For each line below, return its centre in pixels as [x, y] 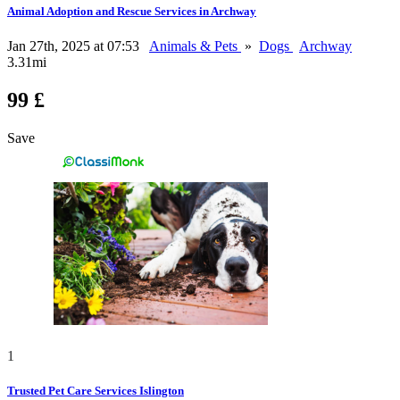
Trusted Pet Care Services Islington [96, 391]
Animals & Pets [195, 46]
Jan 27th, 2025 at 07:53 [75, 46]
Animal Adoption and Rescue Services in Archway [132, 12]
